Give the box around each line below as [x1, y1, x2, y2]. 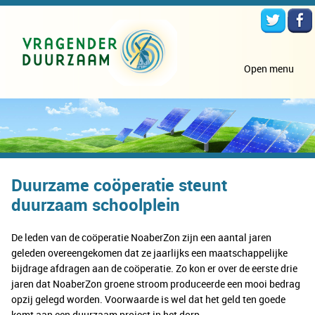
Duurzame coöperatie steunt [11, 174, 227, 197]
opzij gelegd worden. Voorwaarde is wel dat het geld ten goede [11, 292, 285, 307]
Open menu [244, 62, 294, 75]
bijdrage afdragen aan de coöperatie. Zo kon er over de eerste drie [11, 262, 297, 276]
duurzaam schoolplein [11, 193, 180, 217]
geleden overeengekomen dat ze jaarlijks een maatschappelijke [11, 246, 288, 260]
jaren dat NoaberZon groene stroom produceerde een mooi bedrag [11, 277, 300, 291]
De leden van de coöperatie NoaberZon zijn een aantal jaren [11, 231, 271, 245]
